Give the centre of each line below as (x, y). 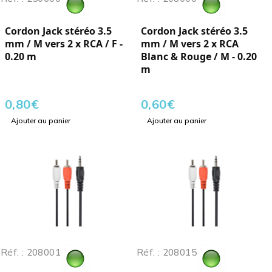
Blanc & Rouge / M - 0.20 (199, 57)
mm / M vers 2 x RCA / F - (64, 44)
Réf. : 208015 (167, 253)
